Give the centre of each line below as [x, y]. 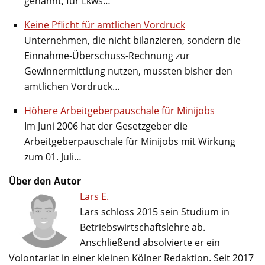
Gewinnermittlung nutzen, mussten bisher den [128, 71]
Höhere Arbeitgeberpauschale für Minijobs [119, 110]
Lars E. [94, 196]
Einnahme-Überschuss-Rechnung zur [107, 55]
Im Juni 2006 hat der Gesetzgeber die [106, 126]
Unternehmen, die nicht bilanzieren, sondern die [132, 40]
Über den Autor [45, 181]
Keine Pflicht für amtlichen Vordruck [105, 25]
